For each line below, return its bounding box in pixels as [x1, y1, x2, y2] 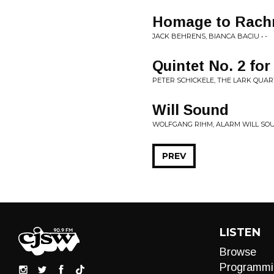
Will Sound [152, 102, 229, 118]
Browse [219, 246, 256, 258]
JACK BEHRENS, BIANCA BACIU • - [152, 32, 267, 40]
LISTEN [219, 226, 261, 239]
